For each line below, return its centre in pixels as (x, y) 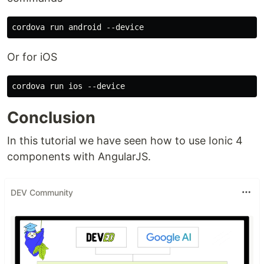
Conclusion (51, 118)
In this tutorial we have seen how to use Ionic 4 (125, 141)
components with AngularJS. (79, 156)
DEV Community (42, 192)
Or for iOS (32, 57)
